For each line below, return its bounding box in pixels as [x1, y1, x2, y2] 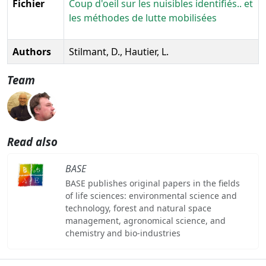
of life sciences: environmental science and [65, 189, 237, 201]
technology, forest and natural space [65, 202, 211, 214]
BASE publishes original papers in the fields [65, 177, 240, 189]
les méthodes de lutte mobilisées [69, 11, 217, 24]
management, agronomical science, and [65, 214, 226, 226]
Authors [12, 45, 51, 58]
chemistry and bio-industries [65, 227, 180, 239]
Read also [7, 134, 58, 149]
